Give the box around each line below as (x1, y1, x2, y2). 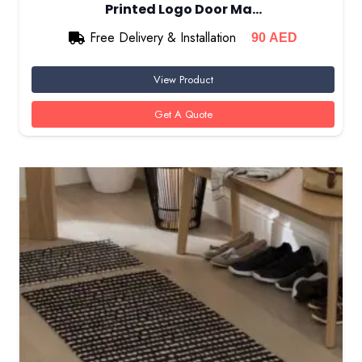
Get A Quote (154, 107, 213, 123)
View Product (153, 71, 213, 87)
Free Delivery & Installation (90, 27, 237, 47)
